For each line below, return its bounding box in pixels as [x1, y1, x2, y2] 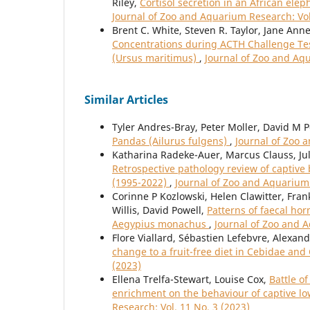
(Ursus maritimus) [112, 51, 199, 65]
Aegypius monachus [112, 217, 209, 231]
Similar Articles [84, 92, 168, 108]
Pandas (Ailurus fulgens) [112, 134, 230, 148]
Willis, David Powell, [112, 203, 207, 217]
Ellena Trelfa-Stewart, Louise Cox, [112, 273, 269, 286]
